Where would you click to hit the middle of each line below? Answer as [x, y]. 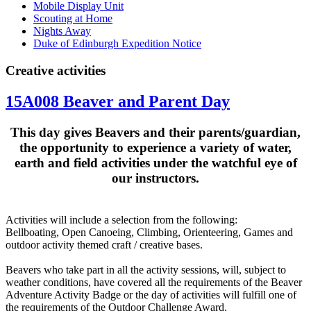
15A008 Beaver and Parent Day [118, 101]
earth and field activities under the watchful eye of [155, 162]
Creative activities [56, 70]
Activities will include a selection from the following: [121, 220]
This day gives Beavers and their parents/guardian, [155, 132]
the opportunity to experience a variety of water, [155, 147]
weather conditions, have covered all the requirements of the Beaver [154, 283]
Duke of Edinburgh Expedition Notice [117, 43]
